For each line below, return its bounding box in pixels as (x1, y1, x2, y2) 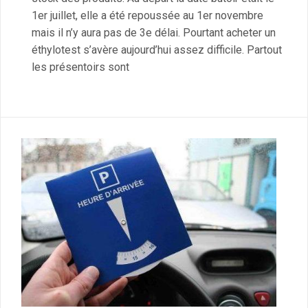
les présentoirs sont (32, 60, 129, 74)
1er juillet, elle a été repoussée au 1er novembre (32, 8, 263, 22)
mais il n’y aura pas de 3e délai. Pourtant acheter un (32, 25, 276, 39)
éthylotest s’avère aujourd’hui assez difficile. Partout (32, 43, 282, 56)
